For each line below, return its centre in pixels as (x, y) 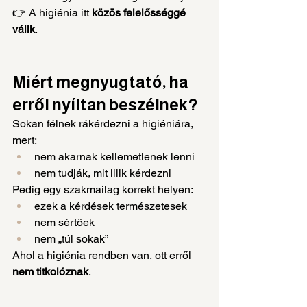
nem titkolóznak (50, 271)
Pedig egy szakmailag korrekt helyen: (103, 189)
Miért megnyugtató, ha (102, 82)
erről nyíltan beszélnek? (105, 104)
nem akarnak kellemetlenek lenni (114, 156)
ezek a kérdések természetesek (111, 206)
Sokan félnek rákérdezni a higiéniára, (104, 123)
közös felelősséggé (140, 12)
